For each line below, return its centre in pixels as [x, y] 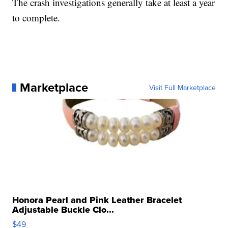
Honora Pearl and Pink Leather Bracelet [97, 200]
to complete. [36, 18]
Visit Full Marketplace [182, 88]
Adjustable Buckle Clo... [63, 210]
